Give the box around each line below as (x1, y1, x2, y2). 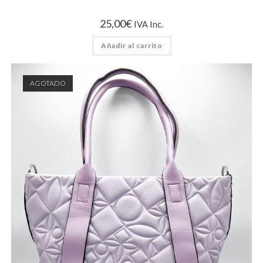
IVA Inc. (134, 19, 163, 30)
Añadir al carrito (100, 41, 163, 50)
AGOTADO (29, 78, 66, 87)
